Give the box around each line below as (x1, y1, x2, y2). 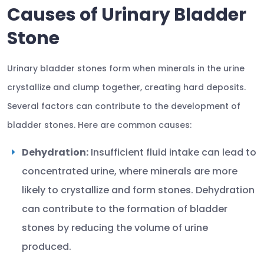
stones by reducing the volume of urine (22, 221, 208, 235)
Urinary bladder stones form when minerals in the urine (7, 62, 245, 74)
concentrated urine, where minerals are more (22, 164, 237, 178)
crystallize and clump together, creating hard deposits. (7, 81, 246, 93)
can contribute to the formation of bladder (22, 202, 227, 216)
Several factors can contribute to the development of (7, 100, 240, 112)
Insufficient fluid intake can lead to (88, 146, 256, 159)
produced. (22, 240, 71, 253)
